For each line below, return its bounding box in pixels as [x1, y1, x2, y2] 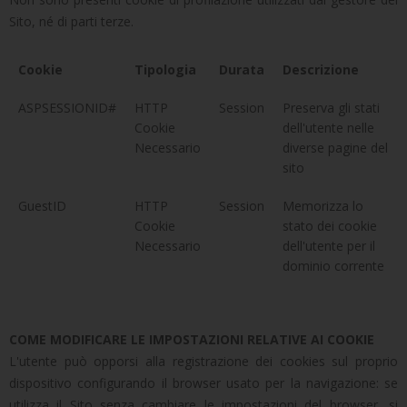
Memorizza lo [283, 197, 363, 214]
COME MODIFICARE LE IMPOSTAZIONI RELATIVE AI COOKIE [9, 331, 374, 348]
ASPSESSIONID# [18, 99, 116, 116]
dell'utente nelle [283, 119, 374, 136]
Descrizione [283, 61, 359, 78]
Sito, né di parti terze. [9, 13, 134, 30]
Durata [219, 61, 264, 78]
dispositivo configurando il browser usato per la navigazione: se [9, 374, 398, 392]
